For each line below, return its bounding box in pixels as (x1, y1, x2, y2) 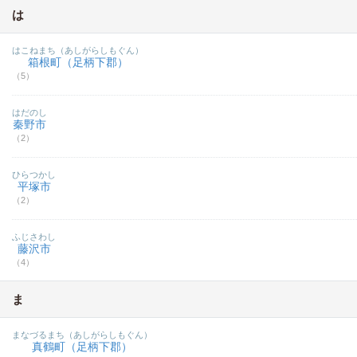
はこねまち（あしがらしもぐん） (12, 45, 143, 55)
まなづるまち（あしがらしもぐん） (12, 330, 152, 339)
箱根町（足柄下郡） (27, 56, 128, 69)
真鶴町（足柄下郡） (32, 340, 132, 353)
